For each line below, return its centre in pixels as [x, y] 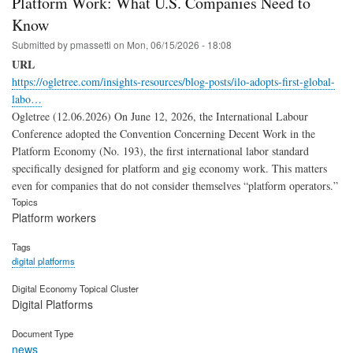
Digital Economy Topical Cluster [75, 288]
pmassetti [91, 45]
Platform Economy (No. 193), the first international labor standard [160, 151]
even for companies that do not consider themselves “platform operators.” [175, 186]
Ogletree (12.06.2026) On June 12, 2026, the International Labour [160, 117]
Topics [25, 202]
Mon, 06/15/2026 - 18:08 [179, 45]
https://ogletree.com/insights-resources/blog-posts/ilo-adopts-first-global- [173, 82]
